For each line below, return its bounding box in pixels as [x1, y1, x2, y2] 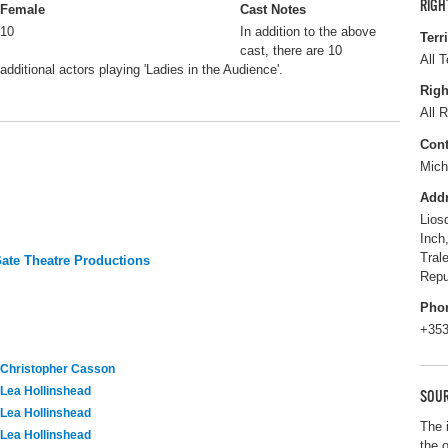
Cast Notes [240, 2, 306, 18]
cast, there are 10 [240, 43, 342, 59]
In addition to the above [240, 24, 376, 40]
